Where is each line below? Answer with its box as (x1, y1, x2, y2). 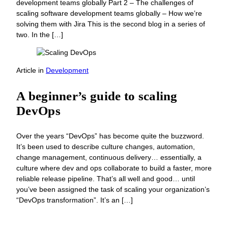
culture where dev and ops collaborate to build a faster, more (16, 164, 212, 173)
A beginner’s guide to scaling (16, 89, 178, 103)
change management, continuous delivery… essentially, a (16, 153, 202, 162)
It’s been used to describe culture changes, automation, (16, 142, 195, 151)
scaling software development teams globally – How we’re (16, 9, 202, 17)
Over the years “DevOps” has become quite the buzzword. (16, 132, 204, 140)
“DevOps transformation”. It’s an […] (16, 196, 133, 205)
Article (16, 66, 36, 75)
